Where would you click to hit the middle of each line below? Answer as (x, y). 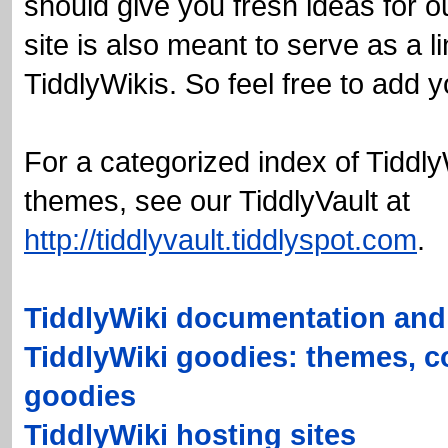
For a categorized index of (195, 161)
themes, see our (131, 200)
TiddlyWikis (96, 83)
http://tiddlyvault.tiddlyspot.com (220, 239)
